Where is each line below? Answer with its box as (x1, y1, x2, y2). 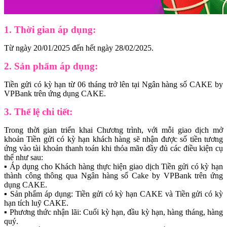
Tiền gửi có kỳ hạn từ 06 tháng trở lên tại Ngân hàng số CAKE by (4, 80, 223, 89)
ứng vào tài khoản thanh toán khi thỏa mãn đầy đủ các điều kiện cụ (4, 143, 223, 153)
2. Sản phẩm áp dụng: (4, 60, 98, 71)
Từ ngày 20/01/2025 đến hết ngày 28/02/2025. (4, 43, 154, 52)
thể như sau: (4, 153, 43, 162)
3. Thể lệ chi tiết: (4, 106, 72, 117)
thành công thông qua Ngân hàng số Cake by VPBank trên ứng (4, 171, 223, 180)
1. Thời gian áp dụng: (4, 24, 96, 35)
